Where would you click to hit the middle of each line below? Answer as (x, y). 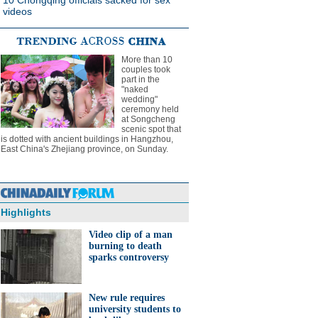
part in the (141, 79)
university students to (135, 309)
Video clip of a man (131, 235)
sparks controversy (129, 257)
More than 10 (147, 60)
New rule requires (127, 298)
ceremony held (150, 109)
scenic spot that (151, 129)
